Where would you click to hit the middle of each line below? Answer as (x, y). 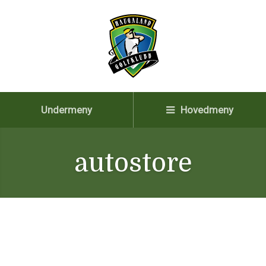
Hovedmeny (206, 110)
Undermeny (66, 110)
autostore (133, 163)
